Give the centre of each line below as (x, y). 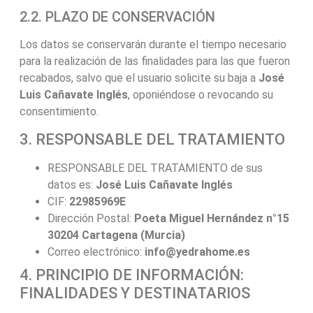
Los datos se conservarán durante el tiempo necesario (153, 45)
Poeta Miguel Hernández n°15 (211, 218)
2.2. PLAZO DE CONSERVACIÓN (117, 17)
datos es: (71, 184)
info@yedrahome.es (197, 252)
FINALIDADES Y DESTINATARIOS (134, 293)
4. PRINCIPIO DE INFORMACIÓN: (131, 275)
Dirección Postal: (90, 218)
